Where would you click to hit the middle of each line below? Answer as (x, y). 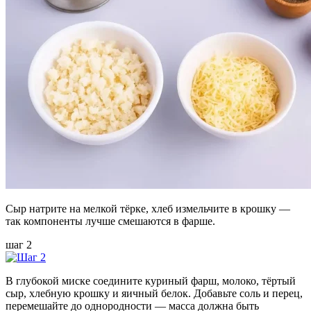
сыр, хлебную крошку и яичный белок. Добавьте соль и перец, (154, 293)
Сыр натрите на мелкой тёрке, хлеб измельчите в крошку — (148, 208)
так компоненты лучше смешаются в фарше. (110, 221)
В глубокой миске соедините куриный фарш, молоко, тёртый (151, 280)
